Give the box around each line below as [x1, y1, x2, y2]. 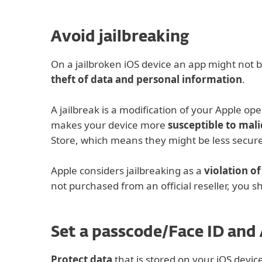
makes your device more [51, 118, 168, 132]
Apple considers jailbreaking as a [51, 164, 204, 177]
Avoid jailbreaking [51, 30, 189, 45]
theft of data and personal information [51, 73, 242, 86]
